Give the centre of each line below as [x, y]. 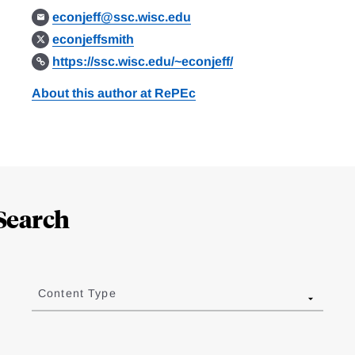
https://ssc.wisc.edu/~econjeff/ [143, 62]
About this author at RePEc [113, 94]
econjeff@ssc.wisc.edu [122, 17]
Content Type [77, 294]
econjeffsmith [94, 40]
